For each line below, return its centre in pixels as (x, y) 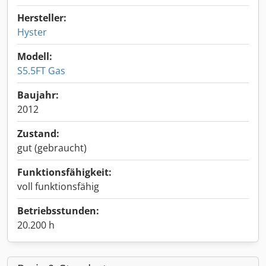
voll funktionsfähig (58, 186)
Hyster (32, 32)
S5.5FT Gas (41, 71)
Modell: (35, 56)
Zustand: (38, 134)
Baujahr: (38, 95)
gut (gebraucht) (52, 148)
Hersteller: (42, 18)
